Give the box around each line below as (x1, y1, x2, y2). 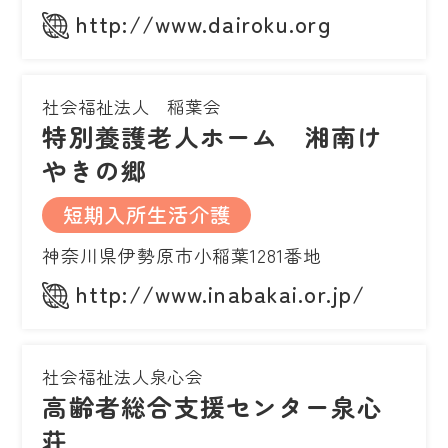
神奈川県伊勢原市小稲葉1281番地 (42, 241, 322, 268)
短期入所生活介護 (62, 199, 231, 229)
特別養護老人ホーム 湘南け (42, 117, 384, 154)
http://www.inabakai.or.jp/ (76, 276, 366, 309)
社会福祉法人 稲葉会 (42, 93, 222, 119)
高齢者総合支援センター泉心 (42, 387, 384, 424)
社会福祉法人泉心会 (42, 363, 204, 389)
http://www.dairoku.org (76, 6, 332, 39)
